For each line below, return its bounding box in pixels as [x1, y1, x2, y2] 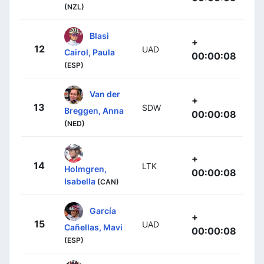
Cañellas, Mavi [64, 222, 123, 233]
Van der [90, 88, 120, 99]
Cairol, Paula [64, 47, 115, 58]
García [90, 205, 116, 216]
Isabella [64, 176, 95, 187]
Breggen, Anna [64, 105, 124, 116]
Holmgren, [64, 164, 107, 174]
